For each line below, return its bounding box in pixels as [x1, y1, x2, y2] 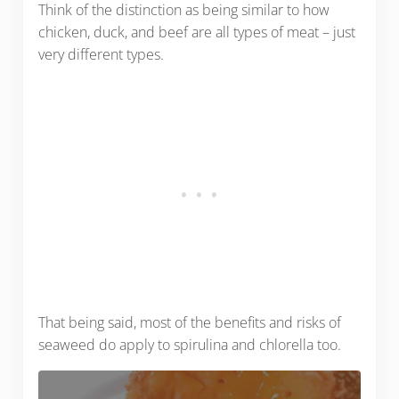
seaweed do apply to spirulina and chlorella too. [37, 335, 341, 355]
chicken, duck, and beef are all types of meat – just [37, 22, 355, 43]
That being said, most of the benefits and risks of [37, 313, 341, 333]
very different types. [37, 45, 164, 65]
